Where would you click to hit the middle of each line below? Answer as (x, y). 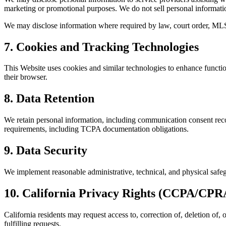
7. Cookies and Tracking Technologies (101, 47)
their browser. (26, 77)
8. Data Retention (49, 99)
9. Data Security (46, 151)
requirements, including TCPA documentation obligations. (96, 129)
